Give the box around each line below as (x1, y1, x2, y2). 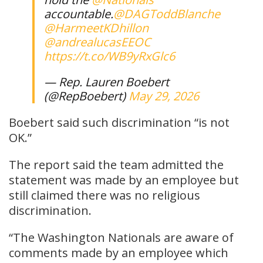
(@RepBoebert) (44, 87, 129, 104)
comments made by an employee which (9, 244, 228, 261)
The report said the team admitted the (9, 156, 224, 173)
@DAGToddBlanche (113, 5, 220, 22)
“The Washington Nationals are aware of (9, 229, 234, 245)
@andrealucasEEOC (44, 33, 151, 50)
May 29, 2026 (129, 87, 199, 104)
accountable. (44, 5, 113, 22)
